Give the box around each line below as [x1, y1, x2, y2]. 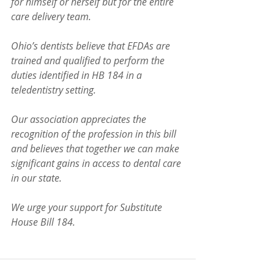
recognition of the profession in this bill [11, 127, 179, 141]
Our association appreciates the [11, 113, 149, 126]
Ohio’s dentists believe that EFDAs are [11, 39, 172, 53]
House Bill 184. [11, 215, 75, 229]
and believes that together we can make [11, 142, 182, 155]
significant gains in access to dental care [11, 157, 183, 170]
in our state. [11, 171, 64, 185]
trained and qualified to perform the [11, 54, 167, 67]
